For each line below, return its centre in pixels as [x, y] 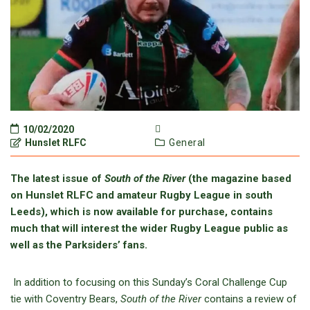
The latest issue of [57, 178]
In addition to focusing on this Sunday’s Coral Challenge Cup [149, 282]
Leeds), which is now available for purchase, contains [142, 211]
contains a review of [249, 299]
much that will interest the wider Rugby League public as [149, 228]
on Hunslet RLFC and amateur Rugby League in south [142, 195]
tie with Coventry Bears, [65, 299]
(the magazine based [238, 178]
